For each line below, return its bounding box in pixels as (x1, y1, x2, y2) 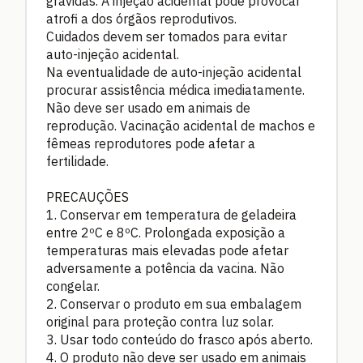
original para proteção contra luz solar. (46, 314, 274, 331)
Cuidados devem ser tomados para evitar (46, 28, 287, 45)
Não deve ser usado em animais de (46, 100, 250, 117)
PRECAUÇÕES (46, 189, 129, 206)
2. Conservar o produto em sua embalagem (46, 296, 301, 313)
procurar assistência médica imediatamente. (46, 82, 305, 99)
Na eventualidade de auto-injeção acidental (46, 64, 301, 81)
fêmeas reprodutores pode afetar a (46, 135, 255, 152)
